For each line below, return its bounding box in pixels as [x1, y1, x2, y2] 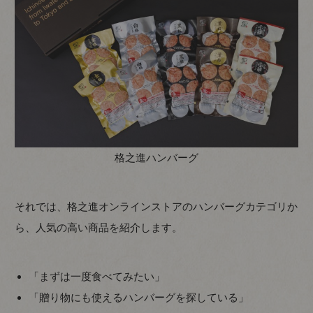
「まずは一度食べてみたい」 [29, 270, 166, 282]
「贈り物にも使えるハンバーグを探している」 [29, 291, 249, 303]
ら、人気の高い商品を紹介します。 [15, 221, 183, 233]
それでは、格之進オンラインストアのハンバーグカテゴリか [15, 200, 298, 212]
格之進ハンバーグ [115, 151, 198, 163]
